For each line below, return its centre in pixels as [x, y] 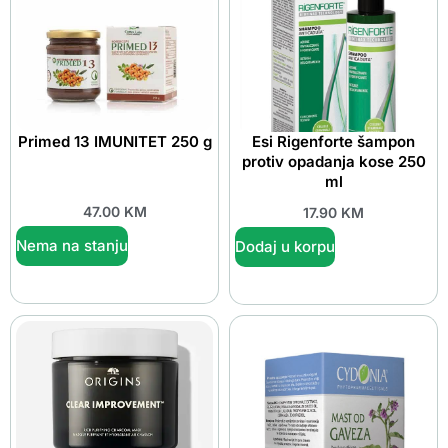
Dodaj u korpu [285, 247]
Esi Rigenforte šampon [333, 141]
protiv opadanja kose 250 [333, 161]
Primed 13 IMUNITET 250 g [114, 141]
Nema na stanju [72, 246]
